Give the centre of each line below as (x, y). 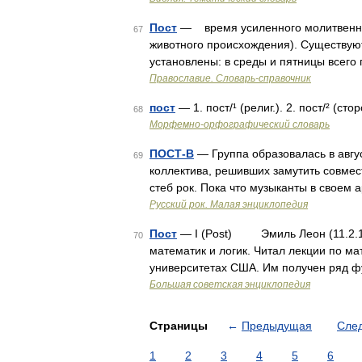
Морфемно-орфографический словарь (240, 124)
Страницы (180, 326)
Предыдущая (277, 326)
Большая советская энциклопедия (230, 284)
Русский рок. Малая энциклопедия (229, 204)
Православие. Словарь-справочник (230, 78)
